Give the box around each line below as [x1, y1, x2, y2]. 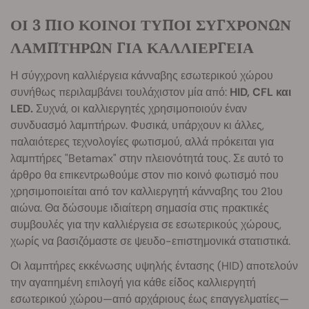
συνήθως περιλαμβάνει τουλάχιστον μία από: [10, 84, 230, 99]
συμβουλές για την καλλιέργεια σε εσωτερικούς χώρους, [10, 217, 281, 232]
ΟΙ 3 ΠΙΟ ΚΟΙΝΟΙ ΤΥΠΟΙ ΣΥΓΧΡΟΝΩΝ [10, 14, 291, 34]
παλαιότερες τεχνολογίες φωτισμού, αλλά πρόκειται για [10, 134, 274, 149]
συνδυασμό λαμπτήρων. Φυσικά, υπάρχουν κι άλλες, [10, 117, 264, 132]
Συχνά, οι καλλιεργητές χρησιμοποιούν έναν [33, 101, 247, 116]
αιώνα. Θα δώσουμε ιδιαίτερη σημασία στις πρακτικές [10, 200, 269, 215]
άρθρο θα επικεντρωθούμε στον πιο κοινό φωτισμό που [10, 167, 279, 182]
